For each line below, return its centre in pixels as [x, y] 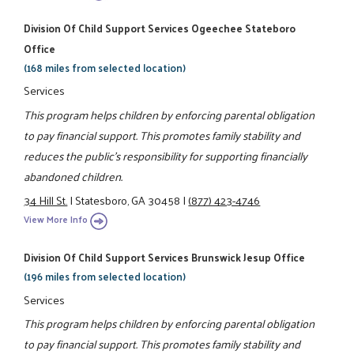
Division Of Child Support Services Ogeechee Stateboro [160, 28]
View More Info [56, 220]
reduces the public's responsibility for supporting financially [166, 155]
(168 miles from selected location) [105, 68]
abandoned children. [73, 176]
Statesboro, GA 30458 [128, 200]
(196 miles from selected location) [105, 277]
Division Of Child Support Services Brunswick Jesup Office [165, 258]
